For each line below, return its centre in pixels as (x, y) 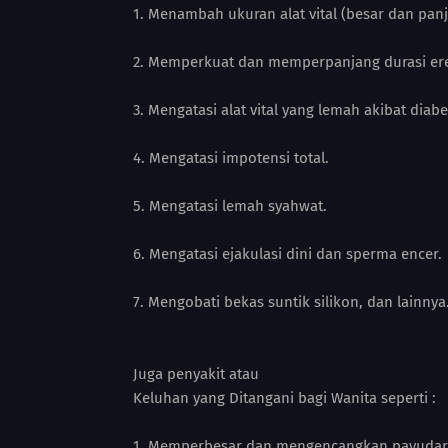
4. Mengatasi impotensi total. (231, 158)
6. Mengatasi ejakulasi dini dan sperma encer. (287, 254)
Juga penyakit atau (198, 374)
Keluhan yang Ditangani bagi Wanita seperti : (284, 398)
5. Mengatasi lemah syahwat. (230, 206)
